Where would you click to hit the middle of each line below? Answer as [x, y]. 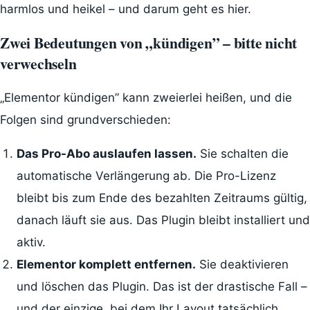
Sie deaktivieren [242, 264]
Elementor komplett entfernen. [106, 264]
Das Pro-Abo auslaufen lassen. [106, 153]
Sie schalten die [242, 153]
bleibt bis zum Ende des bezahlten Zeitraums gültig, [162, 198]
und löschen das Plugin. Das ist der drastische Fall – [162, 286]
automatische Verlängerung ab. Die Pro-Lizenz [146, 175]
